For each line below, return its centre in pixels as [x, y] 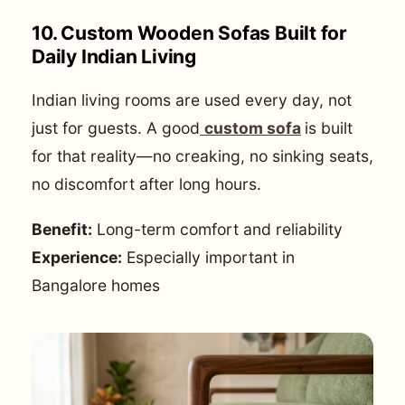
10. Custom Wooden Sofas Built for [190, 33]
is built [329, 127]
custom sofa [253, 127]
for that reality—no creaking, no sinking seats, [202, 155]
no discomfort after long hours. [146, 184]
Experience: [77, 258]
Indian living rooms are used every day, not [192, 99]
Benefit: [62, 230]
